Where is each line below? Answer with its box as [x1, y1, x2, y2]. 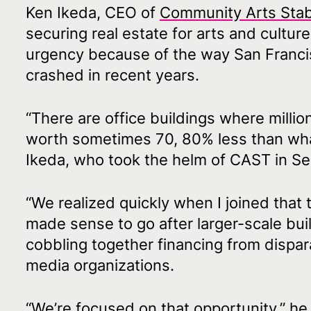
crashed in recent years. [26, 65, 199, 84]
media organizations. [26, 255, 174, 274]
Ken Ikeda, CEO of [26, 3, 160, 22]
